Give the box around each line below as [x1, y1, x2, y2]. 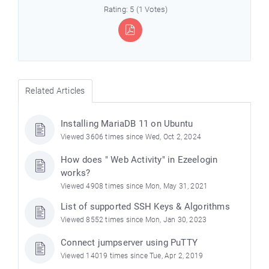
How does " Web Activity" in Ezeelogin [61, 154, 218, 165]
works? [61, 168, 91, 178]
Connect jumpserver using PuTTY [61, 237, 198, 248]
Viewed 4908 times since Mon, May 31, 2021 [61, 182, 208, 190]
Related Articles [25, 86, 85, 95]
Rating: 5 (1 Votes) [103, 5, 168, 14]
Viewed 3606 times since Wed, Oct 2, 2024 [61, 133, 201, 141]
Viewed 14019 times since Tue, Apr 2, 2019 [61, 252, 204, 260]
